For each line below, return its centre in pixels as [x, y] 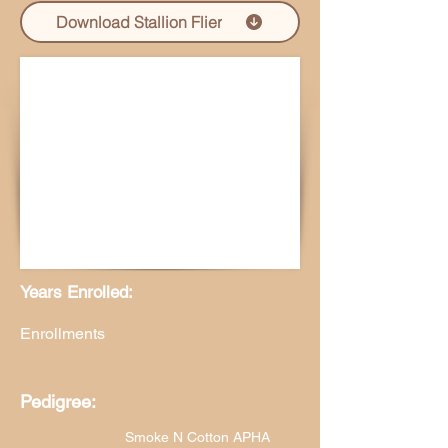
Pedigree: [58, 401]
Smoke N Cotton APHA [197, 437]
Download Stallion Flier [139, 22]
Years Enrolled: [76, 292]
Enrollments [62, 333]
